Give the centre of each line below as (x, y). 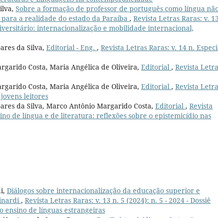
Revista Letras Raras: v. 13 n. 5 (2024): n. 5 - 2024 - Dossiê (118, 200)
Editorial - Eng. (72, 47)
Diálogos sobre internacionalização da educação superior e (103, 190)
